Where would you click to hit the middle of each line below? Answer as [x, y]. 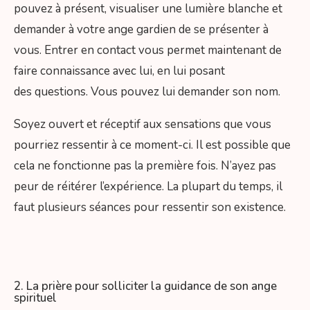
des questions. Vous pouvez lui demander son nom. [147, 91]
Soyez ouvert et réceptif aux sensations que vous [143, 124]
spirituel [35, 298]
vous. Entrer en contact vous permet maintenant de [148, 50]
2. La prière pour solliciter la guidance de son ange [145, 286]
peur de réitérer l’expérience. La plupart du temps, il [148, 186]
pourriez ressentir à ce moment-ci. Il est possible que [152, 145]
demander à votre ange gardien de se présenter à [141, 29]
